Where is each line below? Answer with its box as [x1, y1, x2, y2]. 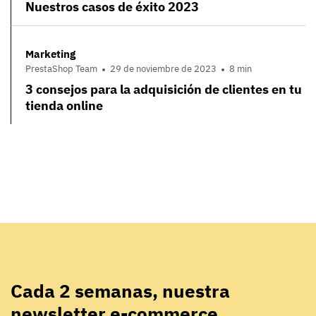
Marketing [25, 47, 75, 61]
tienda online [25, 97, 103, 114]
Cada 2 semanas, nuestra [11, 279, 230, 303]
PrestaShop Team [25, 63, 97, 75]
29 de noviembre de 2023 [110, 63, 217, 75]
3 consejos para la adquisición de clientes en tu [25, 81, 302, 98]
